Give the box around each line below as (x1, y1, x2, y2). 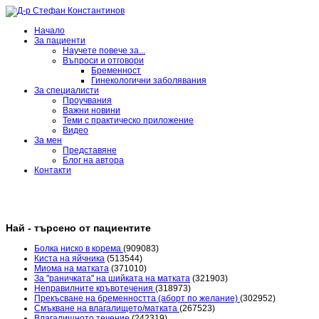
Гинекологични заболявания (91, 75, 206, 85)
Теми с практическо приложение (63, 115, 194, 125)
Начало (34, 26, 65, 36)
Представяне (63, 145, 117, 155)
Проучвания (63, 95, 112, 105)
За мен (34, 135, 62, 145)
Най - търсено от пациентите (6, 222, 151, 234)
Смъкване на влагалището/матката (34, 303, 179, 314)
